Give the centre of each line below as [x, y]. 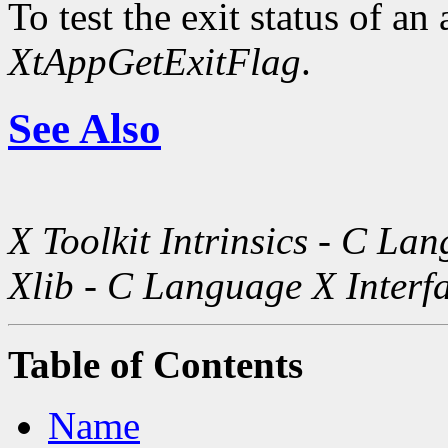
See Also [84, 129]
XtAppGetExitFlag [154, 62]
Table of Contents [155, 365]
